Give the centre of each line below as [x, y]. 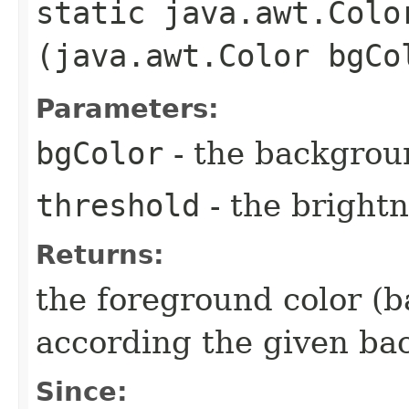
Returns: [100, 254]
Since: [82, 391]
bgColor [100, 153]
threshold [118, 205]
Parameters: [127, 108]
